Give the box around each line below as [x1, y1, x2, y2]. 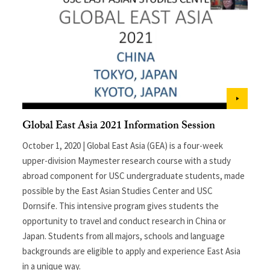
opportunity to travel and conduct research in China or [22, 215, 227, 227]
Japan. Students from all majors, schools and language [22, 230, 225, 242]
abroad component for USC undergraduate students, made [22, 169, 245, 181]
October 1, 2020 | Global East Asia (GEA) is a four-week [22, 139, 224, 151]
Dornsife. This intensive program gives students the [22, 199, 219, 212]
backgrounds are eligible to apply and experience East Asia [22, 245, 241, 257]
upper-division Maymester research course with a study [22, 154, 231, 166]
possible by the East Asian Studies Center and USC [22, 184, 213, 196]
